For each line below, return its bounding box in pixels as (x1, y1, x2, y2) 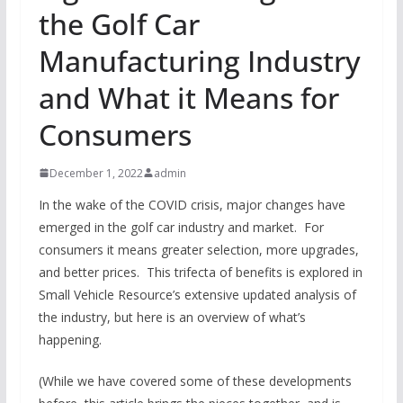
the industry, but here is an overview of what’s (38, 308, 306, 326)
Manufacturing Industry (38, 40, 361, 80)
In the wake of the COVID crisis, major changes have (38, 195, 345, 213)
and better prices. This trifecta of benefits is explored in (38, 263, 363, 281)
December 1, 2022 (49, 165, 143, 181)
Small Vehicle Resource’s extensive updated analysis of (38, 285, 356, 303)
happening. (38, 330, 102, 348)
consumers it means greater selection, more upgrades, (38, 240, 359, 258)
